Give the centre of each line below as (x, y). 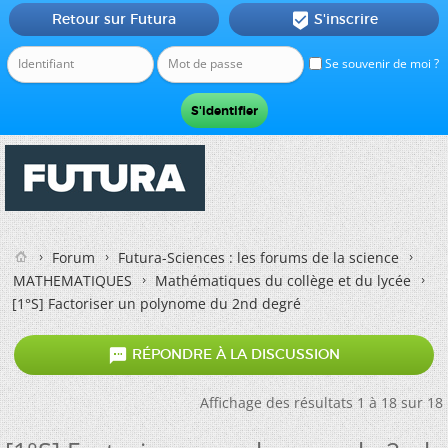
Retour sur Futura (113, 19)
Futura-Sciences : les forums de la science (258, 257)
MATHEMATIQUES (72, 280)
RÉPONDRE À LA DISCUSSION (234, 354)
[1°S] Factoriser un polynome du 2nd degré (156, 303)
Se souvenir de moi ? (380, 63)
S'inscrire (345, 19)
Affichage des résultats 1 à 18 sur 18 (321, 402)
